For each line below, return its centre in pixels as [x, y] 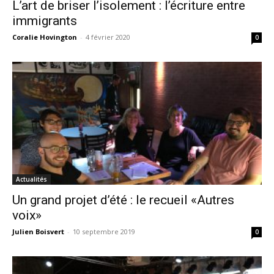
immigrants [45, 20]
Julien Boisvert [38, 232]
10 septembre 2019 [104, 232]
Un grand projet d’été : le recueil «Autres [123, 200]
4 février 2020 [108, 37]
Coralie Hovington [45, 37]
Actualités [31, 180]
